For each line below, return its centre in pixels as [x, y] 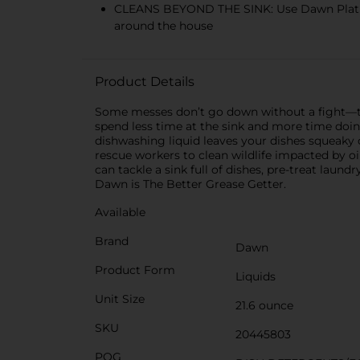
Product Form [135, 270]
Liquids [256, 276]
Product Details [145, 82]
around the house [164, 26]
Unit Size [120, 299]
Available [120, 212]
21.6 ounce [264, 305]
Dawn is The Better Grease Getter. [190, 184]
